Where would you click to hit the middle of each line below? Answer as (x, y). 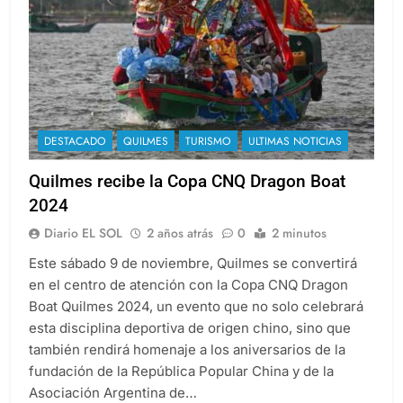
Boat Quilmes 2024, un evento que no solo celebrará (196, 322)
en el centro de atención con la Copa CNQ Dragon (188, 300)
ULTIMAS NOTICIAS (295, 157)
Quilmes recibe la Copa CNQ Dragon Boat (187, 197)
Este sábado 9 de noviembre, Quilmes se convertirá (193, 279)
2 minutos (299, 249)
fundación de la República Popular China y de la (181, 387)
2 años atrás (180, 249)
